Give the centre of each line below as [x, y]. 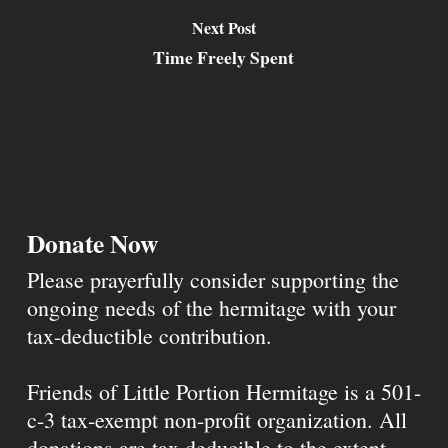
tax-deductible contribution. [149, 335]
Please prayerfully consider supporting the [212, 279]
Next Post [223, 27]
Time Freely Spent [224, 56]
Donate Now [92, 243]
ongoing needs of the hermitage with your [211, 307]
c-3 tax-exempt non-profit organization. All [216, 419]
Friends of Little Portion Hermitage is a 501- [223, 391]
